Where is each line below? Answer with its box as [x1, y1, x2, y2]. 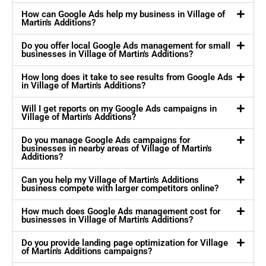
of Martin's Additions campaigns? [21, 246, 152, 257]
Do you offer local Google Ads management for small [21, 40, 230, 52]
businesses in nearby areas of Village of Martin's [21, 143, 212, 154]
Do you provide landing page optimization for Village [21, 237, 228, 249]
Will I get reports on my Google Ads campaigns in [21, 103, 217, 115]
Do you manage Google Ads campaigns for [21, 135, 190, 146]
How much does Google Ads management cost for [21, 206, 220, 217]
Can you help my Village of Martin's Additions [21, 175, 199, 186]
